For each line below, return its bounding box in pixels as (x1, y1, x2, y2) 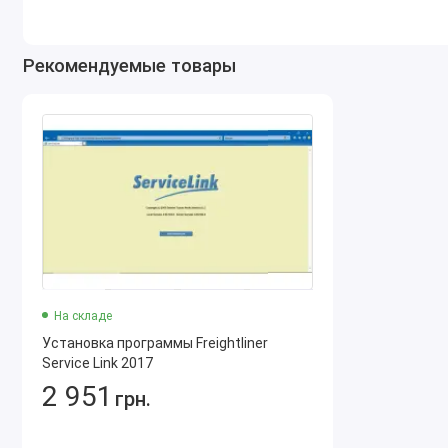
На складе (53, 309, 112, 324)
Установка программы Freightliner (41, 335, 268, 352)
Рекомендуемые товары (22, 54, 236, 76)
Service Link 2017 (41, 355, 153, 372)
